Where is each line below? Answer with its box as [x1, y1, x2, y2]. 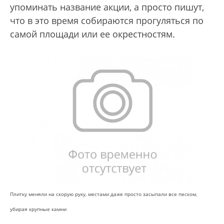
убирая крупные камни [10, 205, 66, 212]
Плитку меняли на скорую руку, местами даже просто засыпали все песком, [10, 190, 197, 197]
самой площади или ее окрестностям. [10, 27, 177, 40]
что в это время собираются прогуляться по [10, 14, 203, 26]
